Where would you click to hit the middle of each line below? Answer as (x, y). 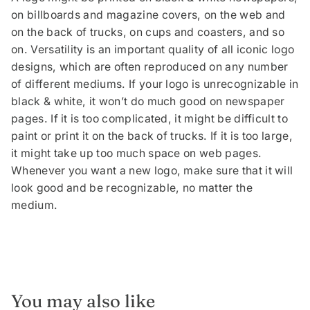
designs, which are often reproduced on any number (150, 67)
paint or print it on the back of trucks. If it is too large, (152, 136)
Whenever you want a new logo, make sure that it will (152, 171)
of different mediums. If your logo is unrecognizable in (155, 84)
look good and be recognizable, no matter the (132, 188)
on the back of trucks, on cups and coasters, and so (148, 33)
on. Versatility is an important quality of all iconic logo (153, 50)
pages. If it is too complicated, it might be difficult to (149, 119)
